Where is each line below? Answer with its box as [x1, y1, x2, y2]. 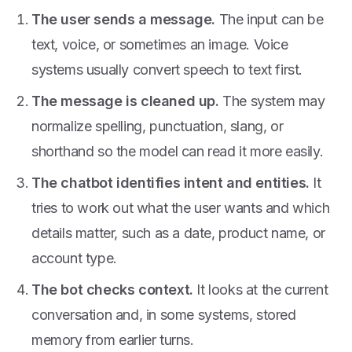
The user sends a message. [31, 11, 215, 27]
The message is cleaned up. [31, 93, 219, 109]
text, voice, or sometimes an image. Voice [31, 36, 288, 53]
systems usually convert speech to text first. [31, 61, 303, 78]
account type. [31, 250, 117, 266]
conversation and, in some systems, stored [31, 306, 296, 323]
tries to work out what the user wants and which [31, 200, 330, 216]
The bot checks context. [31, 281, 193, 298]
